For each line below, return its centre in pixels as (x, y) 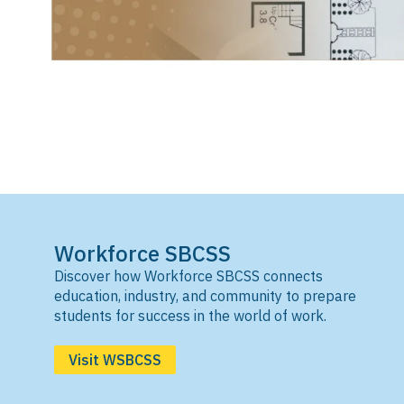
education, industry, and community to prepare (205, 296)
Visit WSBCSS (115, 360)
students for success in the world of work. (190, 316)
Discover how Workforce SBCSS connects (188, 276)
